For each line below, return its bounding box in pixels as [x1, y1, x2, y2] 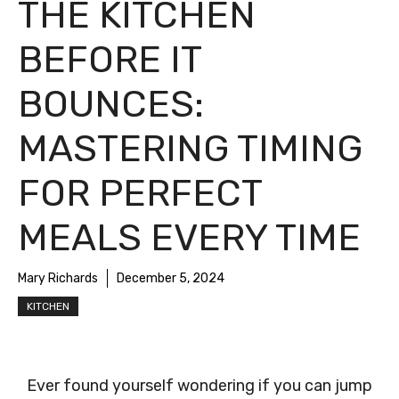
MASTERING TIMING [18, 126, 362, 171]
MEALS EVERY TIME [18, 216, 361, 260]
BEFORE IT [18, 37, 201, 82]
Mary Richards [18, 271, 98, 286]
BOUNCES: [18, 82, 204, 126]
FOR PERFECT [18, 171, 262, 216]
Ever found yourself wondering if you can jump [27, 376, 372, 395]
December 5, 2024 [117, 271, 224, 286]
